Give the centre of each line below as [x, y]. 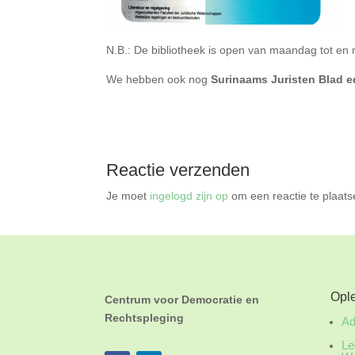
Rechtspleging [144, 318]
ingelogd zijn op [189, 196]
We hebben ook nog [159, 80]
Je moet [128, 196]
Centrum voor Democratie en [182, 300]
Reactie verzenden [178, 170]
